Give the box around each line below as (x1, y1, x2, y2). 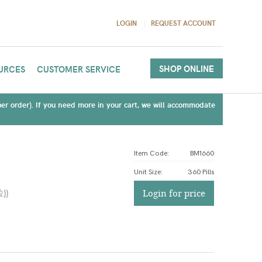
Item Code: (133, 149, 169, 158)
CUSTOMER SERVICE (36, 63, 120, 75)
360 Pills (187, 168, 214, 177)
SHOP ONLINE (158, 63, 214, 74)
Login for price (142, 187, 205, 199)
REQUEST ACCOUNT (150, 18, 216, 27)
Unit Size (133, 168, 161, 177)
